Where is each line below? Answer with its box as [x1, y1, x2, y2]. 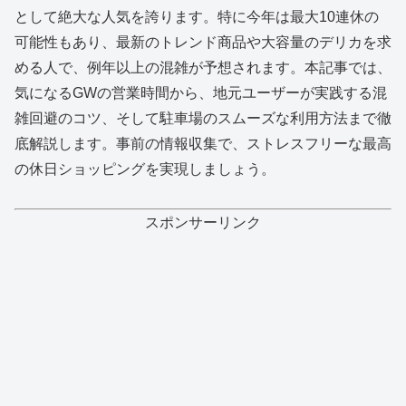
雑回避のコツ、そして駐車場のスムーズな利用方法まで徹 [14, 111, 391, 127]
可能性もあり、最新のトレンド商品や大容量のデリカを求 [14, 34, 391, 51]
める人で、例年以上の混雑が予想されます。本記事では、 [14, 60, 391, 76]
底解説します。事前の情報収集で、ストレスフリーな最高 [14, 136, 391, 152]
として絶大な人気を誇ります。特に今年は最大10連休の [14, 9, 379, 25]
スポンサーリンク [145, 215, 261, 231]
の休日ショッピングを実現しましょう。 [14, 161, 275, 178]
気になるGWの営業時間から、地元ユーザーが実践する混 [14, 85, 387, 101]
